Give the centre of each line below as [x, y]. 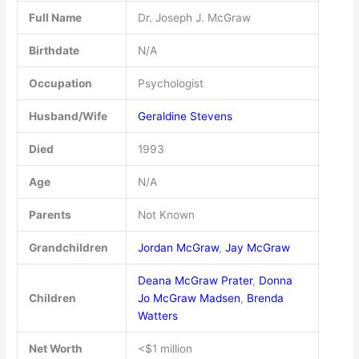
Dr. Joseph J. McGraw [194, 17]
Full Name [55, 17]
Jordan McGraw [178, 247]
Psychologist [170, 83]
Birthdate [54, 50]
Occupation [60, 83]
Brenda [265, 298]
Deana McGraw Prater [195, 280]
